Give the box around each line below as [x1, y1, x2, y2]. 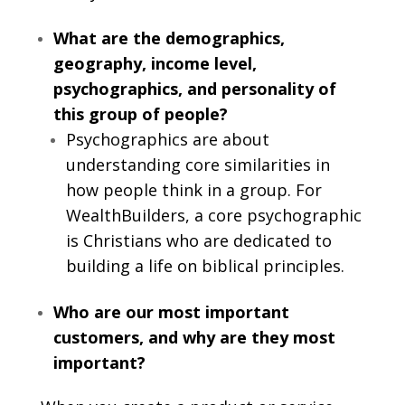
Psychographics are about [65, 128, 269, 151]
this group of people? [52, 103, 228, 126]
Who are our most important [52, 301, 289, 324]
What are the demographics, [52, 27, 285, 50]
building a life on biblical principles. [65, 255, 344, 278]
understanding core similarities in [65, 154, 330, 176]
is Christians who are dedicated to [65, 230, 332, 252]
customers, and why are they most [52, 326, 335, 349]
